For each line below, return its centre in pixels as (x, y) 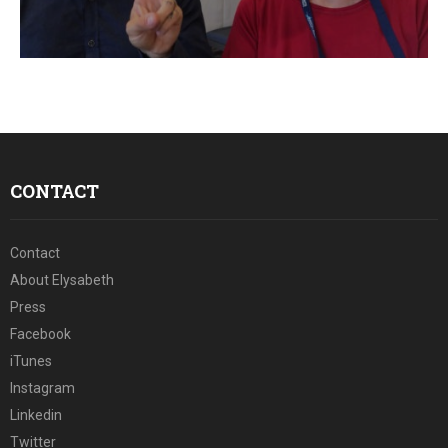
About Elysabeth (62, 280)
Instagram (42, 388)
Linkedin (36, 415)
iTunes (31, 361)
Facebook (40, 334)
